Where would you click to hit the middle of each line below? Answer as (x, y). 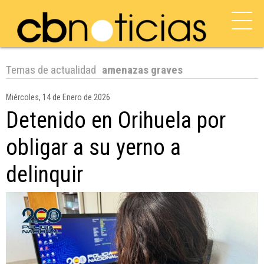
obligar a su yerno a (93, 147)
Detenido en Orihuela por (116, 120)
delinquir (44, 174)
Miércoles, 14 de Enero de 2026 (58, 98)
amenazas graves (142, 70)
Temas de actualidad (51, 70)
